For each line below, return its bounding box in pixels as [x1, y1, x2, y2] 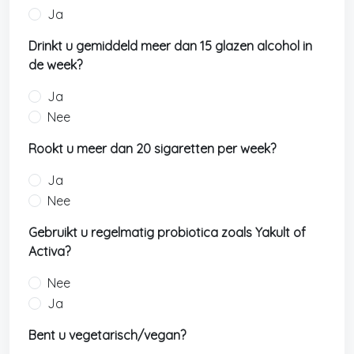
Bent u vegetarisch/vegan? [28, 327, 186, 343]
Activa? [28, 243, 70, 259]
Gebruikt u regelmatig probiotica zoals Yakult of [28, 224, 306, 240]
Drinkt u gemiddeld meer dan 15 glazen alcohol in [28, 38, 312, 54]
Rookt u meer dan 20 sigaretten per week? [28, 141, 276, 156]
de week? [28, 57, 82, 73]
